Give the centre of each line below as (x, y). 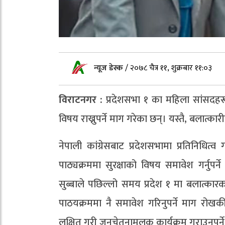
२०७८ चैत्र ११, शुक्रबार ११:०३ (171, 68)
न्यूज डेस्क (109, 68)
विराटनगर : (81, 100)
